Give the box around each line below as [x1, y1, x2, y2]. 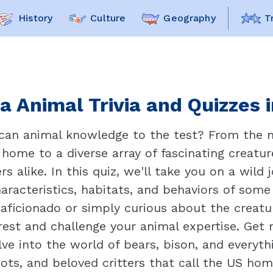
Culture [90, 12, 126, 24]
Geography [163, 12, 216, 24]
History [18, 12, 53, 24]
